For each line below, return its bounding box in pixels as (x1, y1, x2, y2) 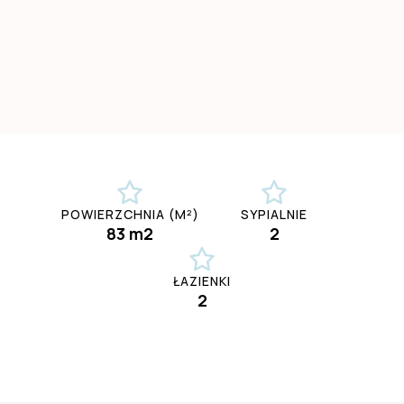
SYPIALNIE (241, 206, 308, 224)
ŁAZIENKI (173, 272, 231, 290)
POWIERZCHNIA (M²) (60, 206, 199, 224)
